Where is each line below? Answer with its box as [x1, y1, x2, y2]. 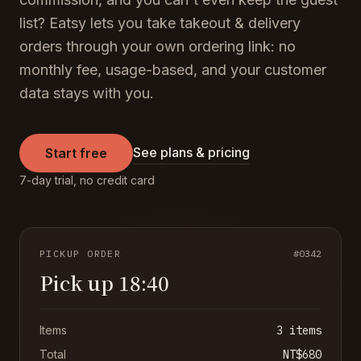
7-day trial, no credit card [19, 173, 155, 187]
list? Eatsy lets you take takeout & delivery [19, 15, 301, 31]
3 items [276, 323, 322, 338]
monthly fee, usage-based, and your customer [19, 61, 326, 78]
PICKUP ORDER [39, 247, 122, 259]
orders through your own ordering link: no [19, 38, 296, 55]
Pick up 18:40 [39, 268, 169, 297]
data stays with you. [19, 85, 154, 102]
